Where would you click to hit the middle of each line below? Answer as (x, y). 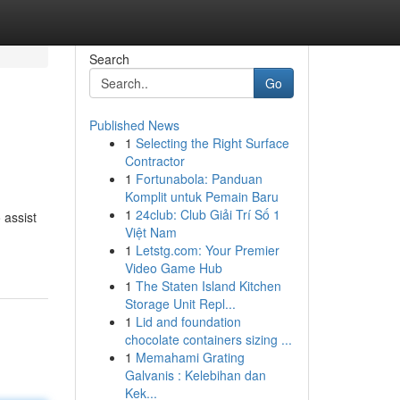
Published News (134, 125)
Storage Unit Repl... (180, 304)
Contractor (154, 161)
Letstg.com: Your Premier (207, 250)
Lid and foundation (188, 321)
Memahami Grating (190, 357)
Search (109, 59)
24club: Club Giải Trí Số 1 (208, 214)
